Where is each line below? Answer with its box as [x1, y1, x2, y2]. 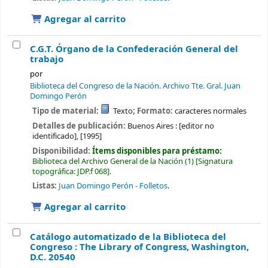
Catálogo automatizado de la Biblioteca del [30, 230, 226, 244]
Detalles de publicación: [32, 120, 127, 132]
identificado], [32, 130, 78, 142]
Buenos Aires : [127, 120, 177, 132]
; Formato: [133, 105, 175, 117]
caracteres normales [175, 105, 247, 117]
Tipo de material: [32, 105, 100, 117]
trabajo [30, 53, 63, 66]
